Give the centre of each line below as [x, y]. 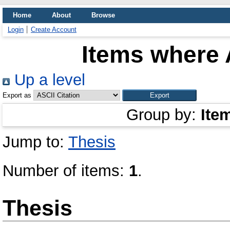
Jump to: [35, 142]
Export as [17, 95]
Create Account [54, 30]
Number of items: [66, 171]
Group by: [164, 115]
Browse [103, 15]
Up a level [47, 80]
